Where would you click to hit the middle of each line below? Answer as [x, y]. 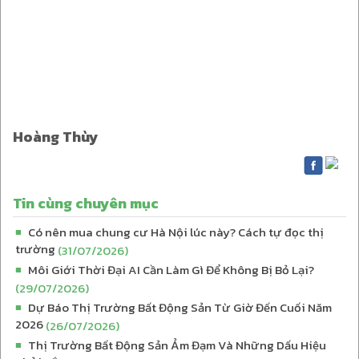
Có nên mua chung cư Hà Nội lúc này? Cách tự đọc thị [176, 232]
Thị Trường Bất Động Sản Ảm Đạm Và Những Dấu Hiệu [177, 345]
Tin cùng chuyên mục [86, 203]
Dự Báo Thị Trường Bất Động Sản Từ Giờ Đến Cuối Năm [180, 307]
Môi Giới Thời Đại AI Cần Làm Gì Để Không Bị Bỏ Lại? [171, 269]
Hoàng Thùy [56, 136]
